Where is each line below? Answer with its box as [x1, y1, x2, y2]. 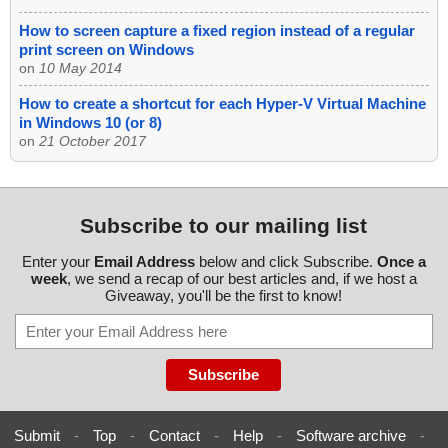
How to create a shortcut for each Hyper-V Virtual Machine [19, 95, 426, 113]
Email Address [93, 253, 195, 271]
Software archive [295, 427, 406, 445]
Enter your [21, 253, 94, 271]
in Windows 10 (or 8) [19, 114, 162, 132]
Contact [148, 427, 200, 445]
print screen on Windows [19, 41, 194, 59]
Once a [376, 253, 426, 271]
